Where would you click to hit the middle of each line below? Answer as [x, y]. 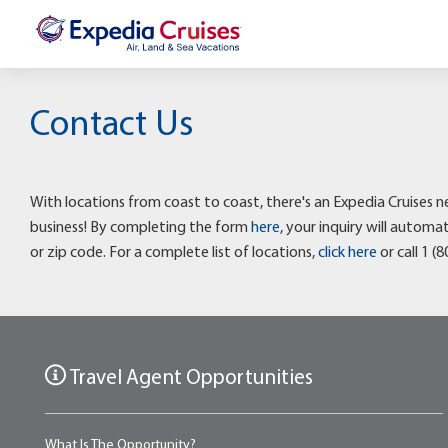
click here [347, 253]
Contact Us [111, 126]
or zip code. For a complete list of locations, [174, 253]
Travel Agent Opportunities [189, 379]
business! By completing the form [140, 228]
